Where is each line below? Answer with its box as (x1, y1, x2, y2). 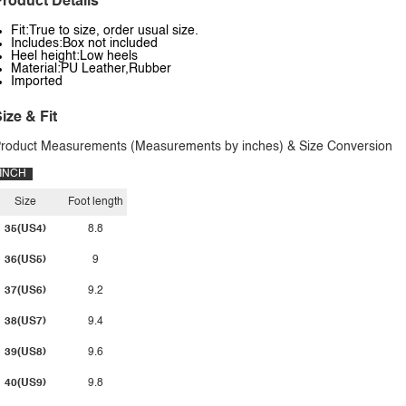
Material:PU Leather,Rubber (11, 63, 171, 75)
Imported (11, 75, 63, 88)
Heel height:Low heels (11, 50, 138, 63)
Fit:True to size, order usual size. (11, 24, 198, 37)
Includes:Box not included (11, 37, 158, 50)
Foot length (68, 197, 123, 208)
